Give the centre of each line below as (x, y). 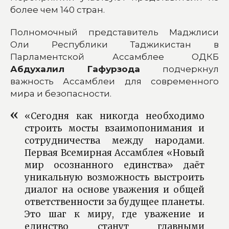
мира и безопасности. (63, 93)
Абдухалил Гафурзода (75, 69)
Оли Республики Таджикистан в (114, 44)
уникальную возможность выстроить (114, 177)
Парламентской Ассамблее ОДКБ (114, 56)
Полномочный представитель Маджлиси (114, 32)
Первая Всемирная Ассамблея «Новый (114, 153)
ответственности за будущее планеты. (114, 202)
